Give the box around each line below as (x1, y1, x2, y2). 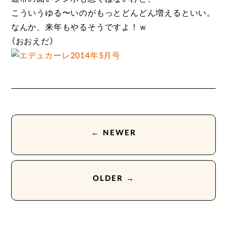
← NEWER (91, 129, 136, 137)
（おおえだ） (11, 37, 54, 46)
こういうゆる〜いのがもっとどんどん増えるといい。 (11, 9, 216, 18)
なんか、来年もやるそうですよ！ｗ (11, 23, 156, 32)
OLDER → (92, 174, 135, 182)
